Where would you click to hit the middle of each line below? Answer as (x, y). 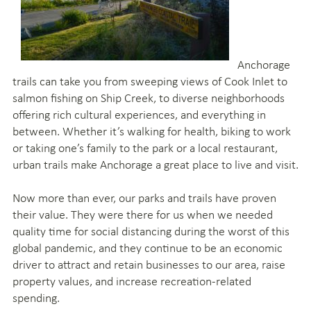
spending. (36, 297)
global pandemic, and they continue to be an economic (148, 247)
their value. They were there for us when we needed (143, 214)
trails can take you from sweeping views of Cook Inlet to (150, 81)
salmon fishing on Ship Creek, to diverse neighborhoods (149, 98)
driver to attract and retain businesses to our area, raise (149, 264)
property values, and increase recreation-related (132, 281)
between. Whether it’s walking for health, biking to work (152, 131)
